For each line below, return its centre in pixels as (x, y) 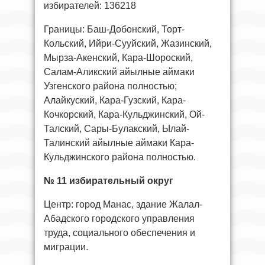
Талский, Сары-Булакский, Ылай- (117, 128)
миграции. (66, 247)
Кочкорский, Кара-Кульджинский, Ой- (124, 114)
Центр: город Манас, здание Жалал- (123, 204)
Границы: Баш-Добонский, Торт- (114, 29)
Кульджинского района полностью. (120, 157)
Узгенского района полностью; (110, 86)
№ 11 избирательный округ (109, 180)
